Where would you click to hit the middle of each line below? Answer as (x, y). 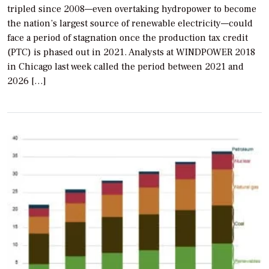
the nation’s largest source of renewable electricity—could (130, 23)
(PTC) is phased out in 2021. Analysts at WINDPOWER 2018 (131, 52)
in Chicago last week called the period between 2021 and (125, 66)
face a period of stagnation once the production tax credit (128, 38)
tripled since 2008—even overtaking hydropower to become (132, 9)
